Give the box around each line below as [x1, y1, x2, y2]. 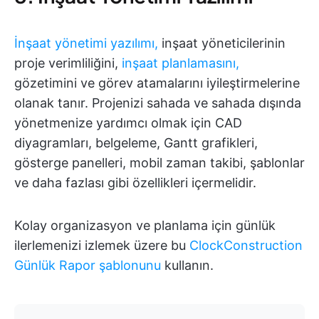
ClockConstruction [189, 238, 303, 253]
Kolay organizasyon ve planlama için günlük [14, 218, 276, 234]
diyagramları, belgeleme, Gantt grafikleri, [14, 135, 258, 151]
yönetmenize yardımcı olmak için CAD [14, 115, 242, 131]
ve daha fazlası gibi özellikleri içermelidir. [14, 175, 256, 191]
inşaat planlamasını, [122, 56, 239, 71]
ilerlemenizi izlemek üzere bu [14, 238, 189, 253]
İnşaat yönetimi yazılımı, [14, 36, 158, 51]
